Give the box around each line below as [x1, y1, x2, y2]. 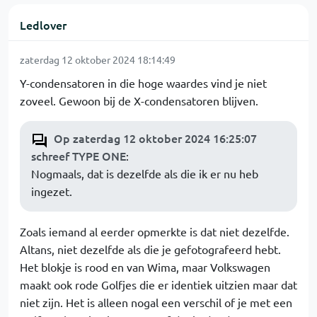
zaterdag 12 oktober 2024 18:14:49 [20, 53, 175, 66]
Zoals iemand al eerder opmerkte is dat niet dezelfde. [20, 224, 289, 238]
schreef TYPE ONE [31, 148, 126, 163]
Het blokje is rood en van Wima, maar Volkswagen [20, 260, 270, 274]
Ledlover [20, 17, 67, 33]
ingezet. [31, 184, 72, 198]
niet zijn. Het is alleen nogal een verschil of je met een [20, 295, 292, 309]
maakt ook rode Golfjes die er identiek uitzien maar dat [20, 277, 297, 292]
